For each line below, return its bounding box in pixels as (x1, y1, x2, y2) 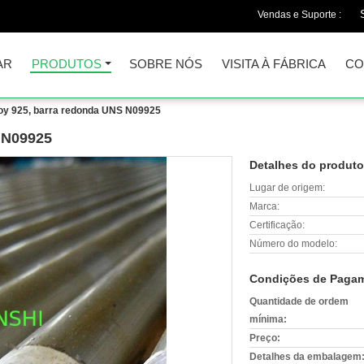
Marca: (249, 201, 279, 212)
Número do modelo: (249, 238, 337, 249)
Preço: (249, 332, 280, 344)
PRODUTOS (32, 57, 102, 71)
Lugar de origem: (249, 182, 325, 193)
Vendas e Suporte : (258, 9, 341, 20)
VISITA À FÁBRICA (222, 57, 326, 71)
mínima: (249, 314, 287, 325)
